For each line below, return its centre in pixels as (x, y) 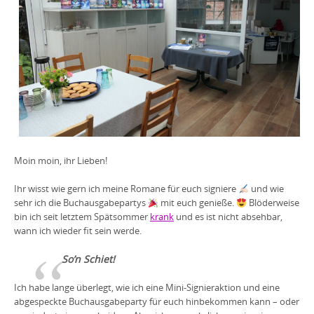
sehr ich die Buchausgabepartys (81, 203)
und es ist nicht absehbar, (228, 217)
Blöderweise (273, 203)
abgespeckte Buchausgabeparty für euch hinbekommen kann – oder (157, 302)
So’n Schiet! (88, 259)
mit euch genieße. (197, 203)
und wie (266, 189)
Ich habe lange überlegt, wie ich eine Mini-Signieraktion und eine (147, 288)
